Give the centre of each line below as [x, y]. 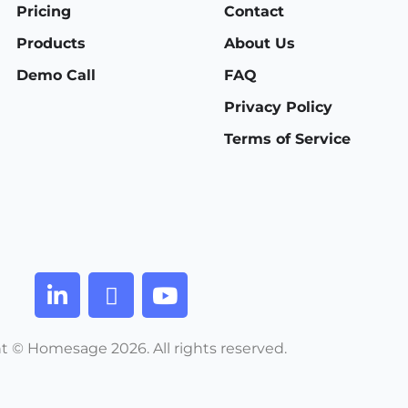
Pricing [44, 12]
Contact [254, 12]
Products [51, 44]
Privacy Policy [278, 107]
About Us [260, 44]
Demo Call [56, 76]
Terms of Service [287, 139]
